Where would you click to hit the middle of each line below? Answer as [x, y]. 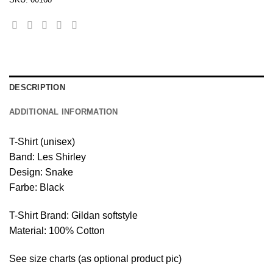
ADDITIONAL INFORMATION [64, 112]
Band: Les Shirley [48, 157]
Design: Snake [41, 172]
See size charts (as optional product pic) [95, 258]
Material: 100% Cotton [57, 231]
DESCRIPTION [37, 88]
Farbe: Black [37, 188]
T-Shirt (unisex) [42, 142]
